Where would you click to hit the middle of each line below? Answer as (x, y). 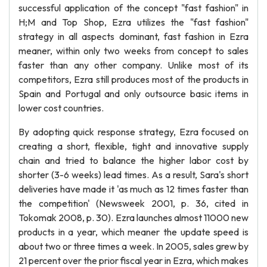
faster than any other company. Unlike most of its (133, 65)
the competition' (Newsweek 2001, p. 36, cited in (133, 203)
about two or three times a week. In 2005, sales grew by (133, 246)
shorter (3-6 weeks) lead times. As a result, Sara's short (133, 175)
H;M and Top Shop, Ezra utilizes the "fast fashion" (133, 22)
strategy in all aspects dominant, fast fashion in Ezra (133, 36)
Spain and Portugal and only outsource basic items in (133, 94)
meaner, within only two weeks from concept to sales (133, 51)
